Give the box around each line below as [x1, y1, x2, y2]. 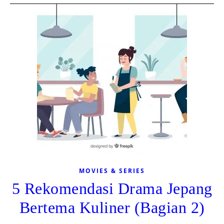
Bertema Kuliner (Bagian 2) [19, 198, 205, 216]
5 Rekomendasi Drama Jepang [11, 179, 212, 197]
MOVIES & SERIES [79, 166, 145, 175]
